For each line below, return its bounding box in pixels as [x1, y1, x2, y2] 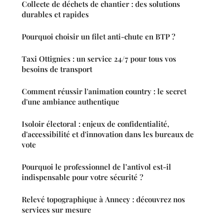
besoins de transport [22, 64, 92, 74]
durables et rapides [22, 9, 89, 20]
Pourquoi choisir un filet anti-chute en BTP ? [22, 32, 175, 42]
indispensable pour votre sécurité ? [22, 172, 143, 183]
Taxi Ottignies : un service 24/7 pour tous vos [22, 54, 176, 64]
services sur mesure [22, 205, 91, 215]
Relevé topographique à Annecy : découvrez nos [22, 194, 185, 205]
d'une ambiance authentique [22, 97, 119, 107]
